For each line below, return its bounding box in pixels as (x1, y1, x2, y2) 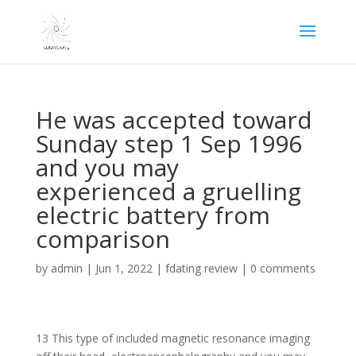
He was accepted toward (35, 103, 312, 136)
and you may (35, 151, 179, 184)
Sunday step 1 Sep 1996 (35, 127, 302, 160)
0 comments (250, 261, 315, 276)
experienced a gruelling (35, 175, 301, 207)
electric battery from (35, 199, 270, 231)
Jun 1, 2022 (95, 261, 153, 276)
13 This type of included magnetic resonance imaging (35, 331, 310, 346)
